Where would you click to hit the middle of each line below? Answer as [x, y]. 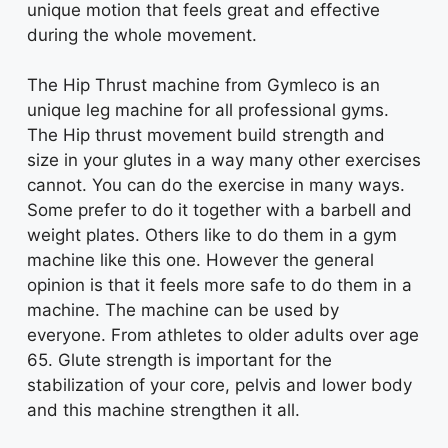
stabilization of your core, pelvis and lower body [219, 385]
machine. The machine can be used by [182, 310]
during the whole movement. [141, 34]
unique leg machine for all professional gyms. [207, 110]
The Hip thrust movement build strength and [205, 135]
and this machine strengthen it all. [165, 410]
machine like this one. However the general [200, 260]
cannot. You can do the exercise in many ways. [215, 185]
